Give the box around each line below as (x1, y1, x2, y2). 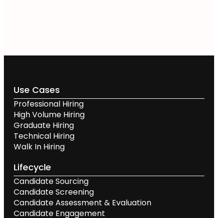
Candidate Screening (14, 186, 94, 198)
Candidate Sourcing (14, 175, 89, 187)
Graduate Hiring (14, 119, 74, 131)
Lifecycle (14, 161, 51, 173)
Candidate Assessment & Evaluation (14, 197, 151, 208)
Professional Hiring (14, 98, 84, 109)
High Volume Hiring (14, 109, 85, 120)
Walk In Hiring (14, 141, 67, 152)
